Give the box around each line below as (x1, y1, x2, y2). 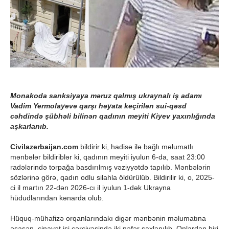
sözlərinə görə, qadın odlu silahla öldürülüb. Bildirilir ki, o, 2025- (10, 173, 215, 181)
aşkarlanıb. (10, 122, 49, 130)
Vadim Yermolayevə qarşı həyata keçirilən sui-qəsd (10, 101, 187, 110)
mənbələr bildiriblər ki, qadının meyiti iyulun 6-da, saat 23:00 (10, 152, 205, 161)
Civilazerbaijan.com (10, 142, 78, 151)
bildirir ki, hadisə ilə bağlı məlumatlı (78, 142, 193, 151)
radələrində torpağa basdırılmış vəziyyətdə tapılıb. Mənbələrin (10, 163, 211, 171)
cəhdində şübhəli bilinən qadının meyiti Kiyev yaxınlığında (10, 111, 215, 120)
